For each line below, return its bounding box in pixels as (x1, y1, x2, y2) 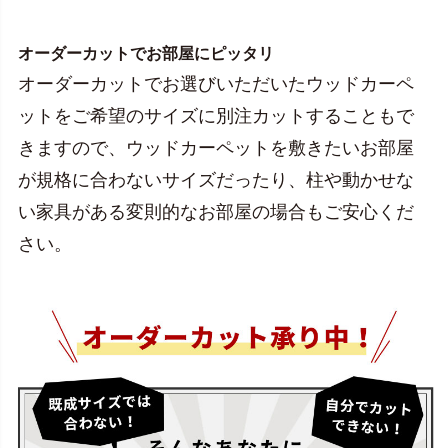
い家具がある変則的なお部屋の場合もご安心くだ (18, 200, 414, 222)
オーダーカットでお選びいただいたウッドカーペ (18, 72, 414, 94)
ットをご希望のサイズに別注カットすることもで (18, 104, 414, 126)
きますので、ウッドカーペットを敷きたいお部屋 (18, 136, 414, 158)
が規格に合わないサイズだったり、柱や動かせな (18, 168, 414, 190)
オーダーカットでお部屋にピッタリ (18, 44, 274, 62)
